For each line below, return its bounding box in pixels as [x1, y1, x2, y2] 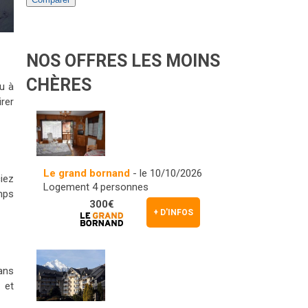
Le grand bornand [43, 166, 130, 179]
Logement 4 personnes [43, 180, 148, 193]
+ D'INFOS [153, 207, 193, 217]
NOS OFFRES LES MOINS [26, 51, 220, 71]
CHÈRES [26, 75, 91, 95]
